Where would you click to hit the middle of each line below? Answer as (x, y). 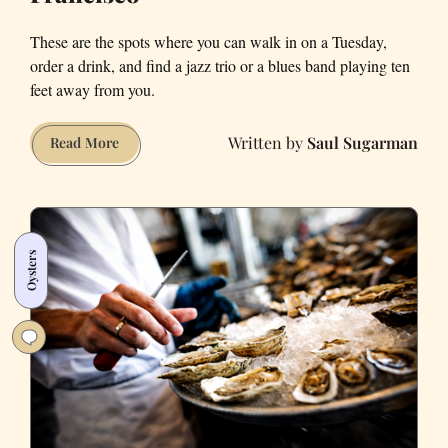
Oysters (30, 271)
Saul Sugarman (362, 142)
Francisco (149, 292)
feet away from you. (92, 90)
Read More (84, 143)
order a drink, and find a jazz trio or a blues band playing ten (220, 66)
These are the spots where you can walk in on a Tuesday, (208, 42)
